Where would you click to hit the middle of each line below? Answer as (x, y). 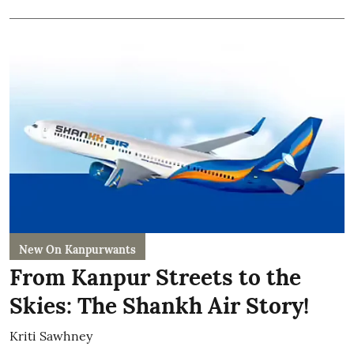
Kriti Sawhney (51, 335)
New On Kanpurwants (77, 249)
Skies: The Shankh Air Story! (159, 305)
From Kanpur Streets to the (155, 277)
